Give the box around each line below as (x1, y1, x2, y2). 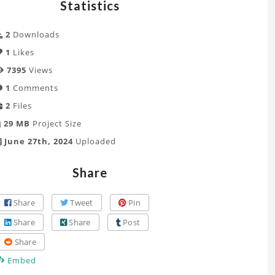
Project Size (30, 118, 82, 129)
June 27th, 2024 (2, 136, 73, 147)
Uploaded (73, 136, 116, 147)
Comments (10, 82, 58, 93)
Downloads (10, 29, 60, 40)
